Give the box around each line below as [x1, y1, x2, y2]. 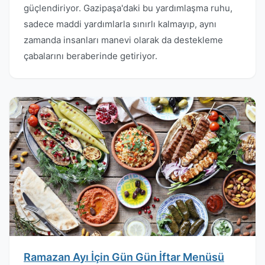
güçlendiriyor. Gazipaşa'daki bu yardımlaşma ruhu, [24, 2, 232, 14]
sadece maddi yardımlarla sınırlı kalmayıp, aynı [24, 18, 216, 30]
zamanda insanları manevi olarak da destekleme [24, 34, 223, 46]
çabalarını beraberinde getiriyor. [24, 50, 157, 62]
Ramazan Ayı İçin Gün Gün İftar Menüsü [24, 250, 224, 263]
